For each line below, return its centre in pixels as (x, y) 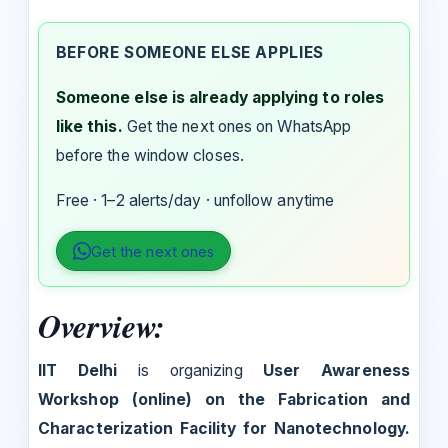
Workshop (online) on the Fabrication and (224, 399)
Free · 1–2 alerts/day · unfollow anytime (195, 200)
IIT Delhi (88, 370)
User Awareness (336, 370)
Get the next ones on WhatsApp (239, 126)
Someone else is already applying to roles (220, 97)
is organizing (200, 370)
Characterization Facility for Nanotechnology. (224, 428)
